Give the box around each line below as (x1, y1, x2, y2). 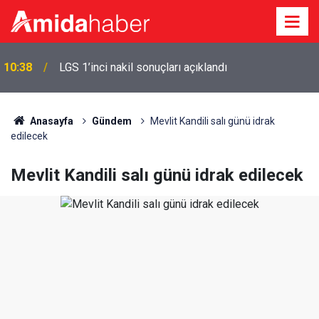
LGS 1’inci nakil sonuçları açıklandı (59, 61, 227, 74)
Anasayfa (27, 115, 73, 127)
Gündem (91, 115, 132, 127)
